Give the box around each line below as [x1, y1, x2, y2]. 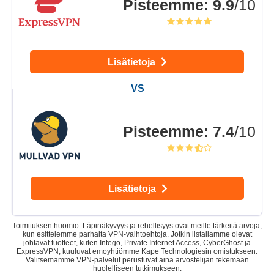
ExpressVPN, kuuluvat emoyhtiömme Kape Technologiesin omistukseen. [17, 247, 257, 256]
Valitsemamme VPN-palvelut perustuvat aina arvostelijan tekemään [25, 256, 249, 265]
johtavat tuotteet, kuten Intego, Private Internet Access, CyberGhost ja [23, 239, 251, 248]
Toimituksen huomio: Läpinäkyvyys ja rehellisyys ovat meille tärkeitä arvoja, [12, 221, 262, 231]
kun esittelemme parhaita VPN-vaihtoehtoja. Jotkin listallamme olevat [22, 230, 252, 239]
